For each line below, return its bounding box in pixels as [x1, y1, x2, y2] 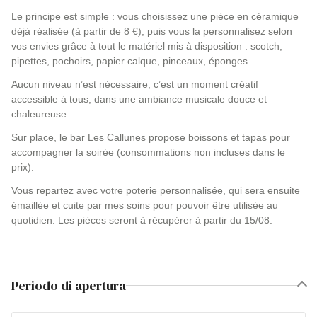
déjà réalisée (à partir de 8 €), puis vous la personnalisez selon [11, 25, 292, 37]
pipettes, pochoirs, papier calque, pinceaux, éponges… [11, 55, 258, 67]
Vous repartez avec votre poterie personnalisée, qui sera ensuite [11, 185, 300, 196]
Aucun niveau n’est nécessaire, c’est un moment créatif [11, 79, 258, 90]
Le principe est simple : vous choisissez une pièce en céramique [11, 11, 299, 22]
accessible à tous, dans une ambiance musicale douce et [11, 93, 267, 105]
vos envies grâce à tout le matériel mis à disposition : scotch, [11, 40, 282, 52]
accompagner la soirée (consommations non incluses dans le [11, 146, 285, 158]
